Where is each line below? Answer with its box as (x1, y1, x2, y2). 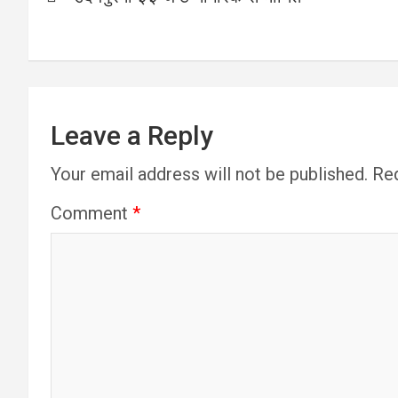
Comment (51, 203, 132, 224)
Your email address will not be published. (51, 163, 368, 185)
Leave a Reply (51, 120, 213, 151)
